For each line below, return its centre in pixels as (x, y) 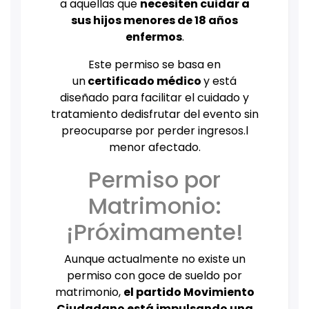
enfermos (153, 37)
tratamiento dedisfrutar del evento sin (154, 114)
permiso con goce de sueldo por (154, 276)
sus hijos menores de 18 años (154, 21)
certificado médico (144, 81)
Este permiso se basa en (154, 65)
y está (220, 81)
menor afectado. (154, 148)
